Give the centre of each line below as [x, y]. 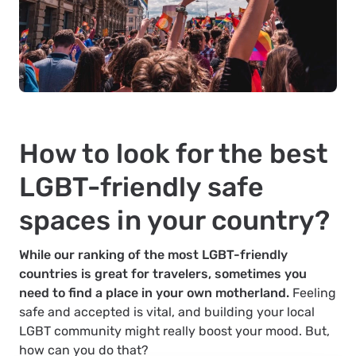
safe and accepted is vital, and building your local [167, 311]
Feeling [313, 292]
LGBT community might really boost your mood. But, [174, 331]
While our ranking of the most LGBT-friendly [153, 254]
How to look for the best [174, 153]
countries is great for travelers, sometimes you [163, 273]
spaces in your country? [174, 220]
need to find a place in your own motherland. [154, 292]
